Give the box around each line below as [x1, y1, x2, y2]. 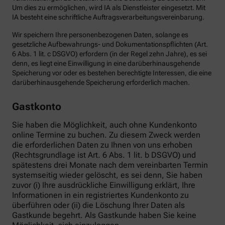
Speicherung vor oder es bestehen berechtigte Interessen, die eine [12, 69, 211, 77]
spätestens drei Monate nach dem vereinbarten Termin [12, 160, 208, 170]
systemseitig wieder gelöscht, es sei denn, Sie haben [12, 170, 202, 180]
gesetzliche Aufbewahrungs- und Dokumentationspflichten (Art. [12, 40, 208, 49]
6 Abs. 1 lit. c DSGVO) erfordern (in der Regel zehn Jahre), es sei [12, 50, 207, 58]
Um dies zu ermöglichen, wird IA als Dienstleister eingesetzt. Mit [12, 4, 205, 12]
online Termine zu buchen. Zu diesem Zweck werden [12, 130, 200, 140]
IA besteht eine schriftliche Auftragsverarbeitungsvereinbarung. [12, 13, 204, 22]
